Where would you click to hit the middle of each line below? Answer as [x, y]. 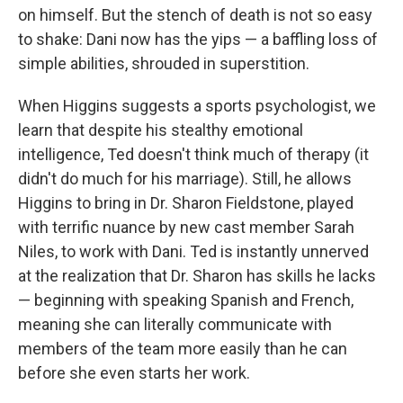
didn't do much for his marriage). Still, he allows [185, 179]
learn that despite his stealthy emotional [161, 130]
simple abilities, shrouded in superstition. [164, 64]
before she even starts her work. [134, 373]
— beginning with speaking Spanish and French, [186, 300]
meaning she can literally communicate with [175, 325]
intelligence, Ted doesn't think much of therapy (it [193, 155]
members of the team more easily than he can [183, 349]
